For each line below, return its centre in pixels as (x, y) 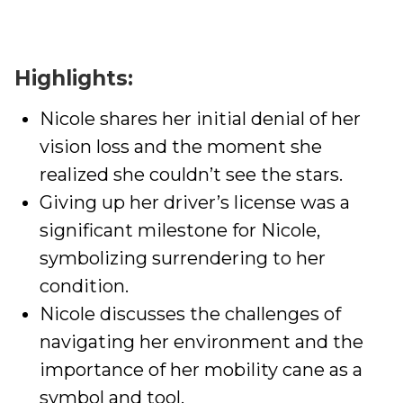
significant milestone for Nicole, (180, 230)
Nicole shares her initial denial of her (200, 119)
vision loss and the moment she (181, 147)
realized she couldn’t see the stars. (191, 175)
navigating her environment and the (201, 342)
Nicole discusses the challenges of (190, 314)
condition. (84, 286)
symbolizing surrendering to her (183, 258)
